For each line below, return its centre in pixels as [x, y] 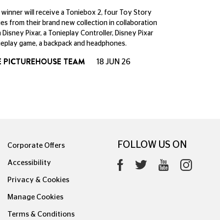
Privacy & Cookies [38, 180]
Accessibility [29, 163]
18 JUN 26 [112, 62]
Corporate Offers [36, 145]
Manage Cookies [35, 197]
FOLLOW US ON [152, 145]
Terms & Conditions [41, 214]
